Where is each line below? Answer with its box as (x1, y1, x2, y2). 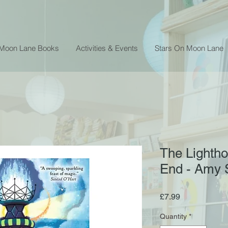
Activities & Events (76, 43, 138, 53)
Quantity (160, 212, 187, 220)
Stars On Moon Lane (155, 43, 223, 53)
